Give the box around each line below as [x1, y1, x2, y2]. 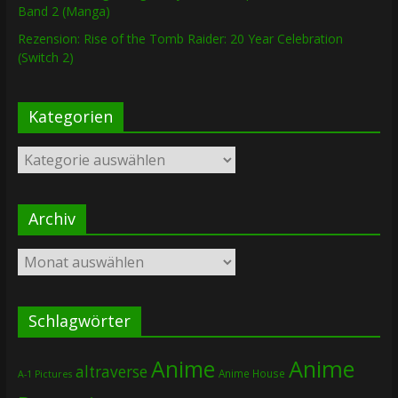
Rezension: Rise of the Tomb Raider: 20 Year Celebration [17, 30, 343, 48]
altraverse [75, 362, 147, 383]
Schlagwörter [28, 310, 131, 332]
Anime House [218, 366, 285, 381]
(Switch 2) [17, 49, 74, 67]
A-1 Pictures [17, 368, 72, 381]
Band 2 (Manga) [17, 3, 110, 20]
